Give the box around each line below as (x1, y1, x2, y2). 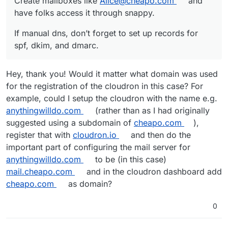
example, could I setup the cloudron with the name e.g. (6, 93, 217, 103)
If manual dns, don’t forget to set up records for (14, 27, 198, 38)
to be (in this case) (92, 154, 166, 164)
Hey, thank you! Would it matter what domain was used (6, 68, 218, 79)
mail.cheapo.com (6, 166, 72, 177)
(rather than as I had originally (92, 105, 210, 116)
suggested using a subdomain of (6, 117, 134, 128)
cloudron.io (73, 129, 117, 140)
